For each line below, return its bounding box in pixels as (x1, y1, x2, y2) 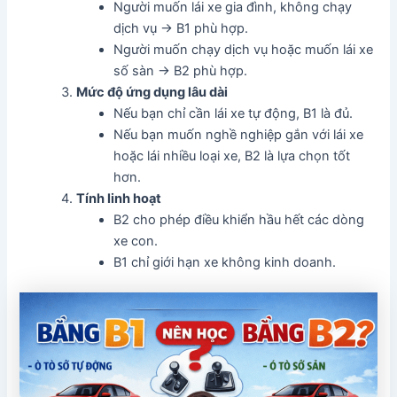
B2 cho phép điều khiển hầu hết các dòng (113, 211, 365, 228)
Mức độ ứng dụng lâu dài (76, 83, 229, 100)
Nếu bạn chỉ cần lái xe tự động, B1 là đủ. (113, 105, 354, 121)
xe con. (113, 232, 159, 249)
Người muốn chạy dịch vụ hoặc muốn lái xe (113, 41, 374, 58)
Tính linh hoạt (76, 190, 162, 206)
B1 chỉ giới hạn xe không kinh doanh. (113, 253, 337, 270)
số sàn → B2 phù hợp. (113, 62, 248, 79)
